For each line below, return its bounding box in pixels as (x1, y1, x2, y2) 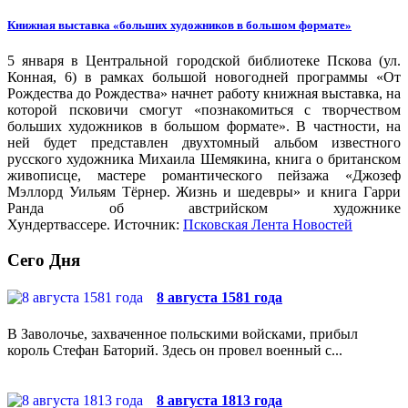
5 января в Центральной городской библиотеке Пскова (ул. (7, 53, 401, 69)
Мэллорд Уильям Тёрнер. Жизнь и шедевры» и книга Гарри (7, 184, 401, 200)
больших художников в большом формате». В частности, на (7, 118, 401, 135)
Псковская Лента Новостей (183, 217, 352, 233)
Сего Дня (7, 250, 80, 270)
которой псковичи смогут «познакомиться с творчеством (7, 102, 401, 118)
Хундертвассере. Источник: (7, 217, 183, 233)
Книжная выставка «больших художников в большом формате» (7, 18, 352, 33)
